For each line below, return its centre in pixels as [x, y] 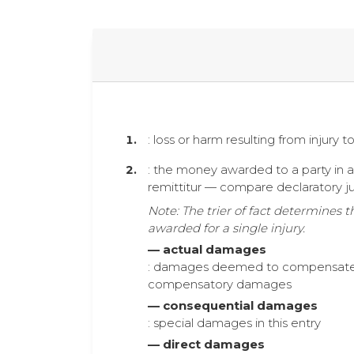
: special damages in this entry [234, 323]
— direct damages [206, 344]
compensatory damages [220, 284]
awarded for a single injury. [226, 228]
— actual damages [207, 249]
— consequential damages [233, 305]
